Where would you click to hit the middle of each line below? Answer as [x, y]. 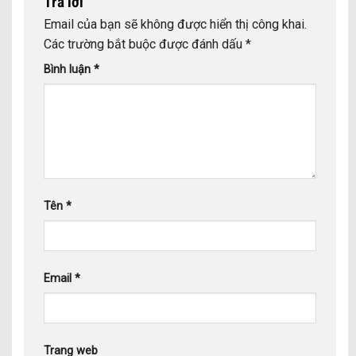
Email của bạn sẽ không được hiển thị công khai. [175, 24]
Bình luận [69, 69]
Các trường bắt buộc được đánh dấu [145, 44]
